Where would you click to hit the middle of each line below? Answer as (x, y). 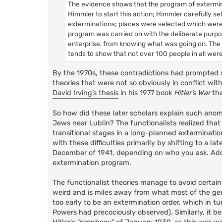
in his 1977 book (146, 93)
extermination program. (92, 163)
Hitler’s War (192, 93)
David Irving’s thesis (85, 93)
